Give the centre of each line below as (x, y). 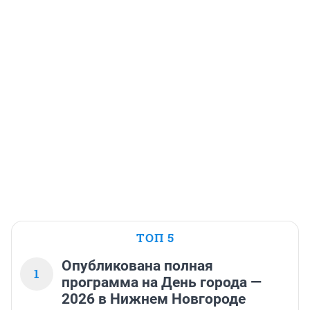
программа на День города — (162, 283)
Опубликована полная (137, 266)
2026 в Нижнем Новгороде (154, 299)
